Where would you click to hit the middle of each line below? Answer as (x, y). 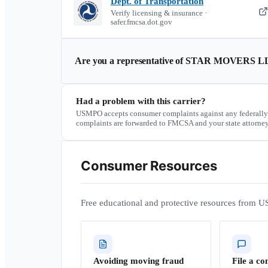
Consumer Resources (149, 166)
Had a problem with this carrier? (141, 101)
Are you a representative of (130, 61)
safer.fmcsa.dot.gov (141, 22)
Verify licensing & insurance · (159, 13)
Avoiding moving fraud (138, 261)
